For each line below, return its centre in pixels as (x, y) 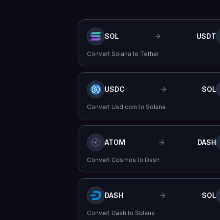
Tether (150, 54)
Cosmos (124, 160)
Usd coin (124, 107)
